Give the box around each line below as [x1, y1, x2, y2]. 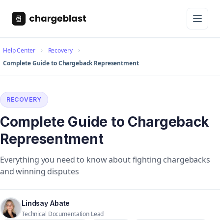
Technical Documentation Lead [22, 210, 104, 218]
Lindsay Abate [22, 199, 70, 207]
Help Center [3, 46, 35, 55]
